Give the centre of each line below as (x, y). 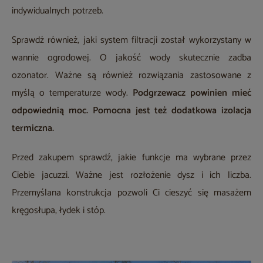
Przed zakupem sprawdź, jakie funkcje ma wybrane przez (131, 157)
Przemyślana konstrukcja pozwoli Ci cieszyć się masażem (131, 193)
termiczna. (33, 128)
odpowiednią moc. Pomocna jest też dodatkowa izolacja (131, 110)
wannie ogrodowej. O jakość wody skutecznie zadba (131, 58)
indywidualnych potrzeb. (58, 11)
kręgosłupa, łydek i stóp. (59, 210)
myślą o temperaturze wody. (72, 93)
